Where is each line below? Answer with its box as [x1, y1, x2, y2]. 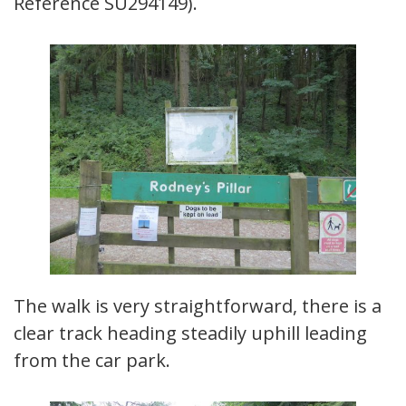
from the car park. [14, 347, 170, 372]
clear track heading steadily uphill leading [14, 320, 367, 345]
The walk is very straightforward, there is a [14, 293, 382, 318]
